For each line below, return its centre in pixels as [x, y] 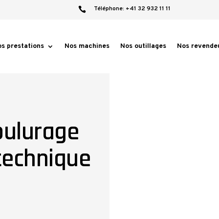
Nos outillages [143, 46]
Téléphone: [110, 9]
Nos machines [87, 46]
